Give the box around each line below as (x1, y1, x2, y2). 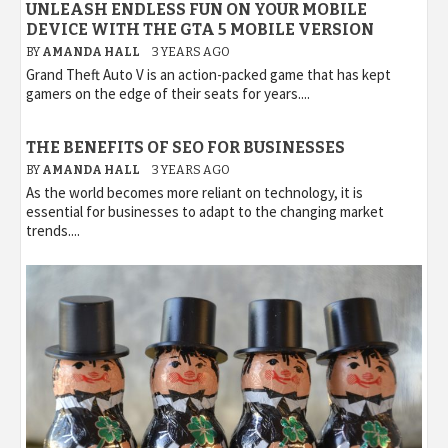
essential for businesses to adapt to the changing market (26, 201, 384, 221)
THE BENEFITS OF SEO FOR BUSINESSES (26, 137, 345, 157)
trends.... (26, 220, 80, 240)
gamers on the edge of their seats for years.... (26, 83, 310, 103)
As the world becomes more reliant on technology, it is (26, 182, 363, 202)
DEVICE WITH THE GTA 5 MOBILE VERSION (26, 19, 374, 39)
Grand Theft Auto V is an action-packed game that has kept (26, 64, 391, 84)
